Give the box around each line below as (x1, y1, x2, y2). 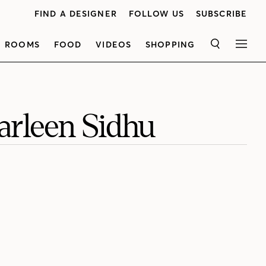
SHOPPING (145, 39, 195, 50)
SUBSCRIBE (195, 8, 247, 19)
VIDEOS (96, 39, 132, 50)
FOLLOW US (128, 8, 184, 19)
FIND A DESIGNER (34, 8, 117, 19)
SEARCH (214, 42, 252, 53)
